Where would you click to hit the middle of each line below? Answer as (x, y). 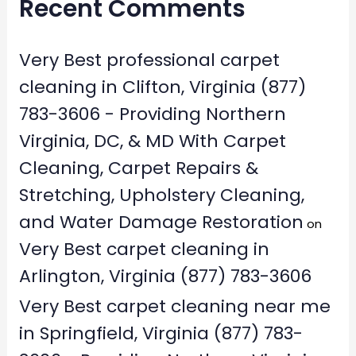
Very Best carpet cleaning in (144, 250)
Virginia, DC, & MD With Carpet (152, 141)
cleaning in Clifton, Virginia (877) (162, 87)
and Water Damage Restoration (161, 222)
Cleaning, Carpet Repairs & (138, 168)
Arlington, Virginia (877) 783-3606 (165, 277)
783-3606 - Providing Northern (152, 114)
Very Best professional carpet (149, 60)
